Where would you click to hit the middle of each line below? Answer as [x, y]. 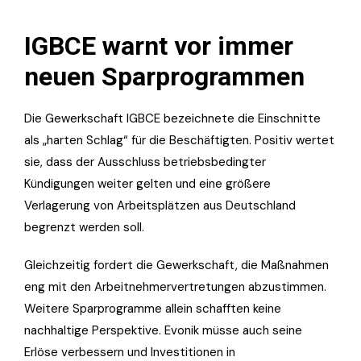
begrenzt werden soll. [84, 227]
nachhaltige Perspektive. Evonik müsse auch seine [163, 330]
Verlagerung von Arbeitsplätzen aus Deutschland [160, 205]
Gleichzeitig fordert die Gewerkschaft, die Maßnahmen [176, 265]
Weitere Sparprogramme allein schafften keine [153, 308]
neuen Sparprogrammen [164, 76]
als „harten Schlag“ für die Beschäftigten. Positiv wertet [179, 140]
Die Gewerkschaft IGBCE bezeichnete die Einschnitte [172, 118]
